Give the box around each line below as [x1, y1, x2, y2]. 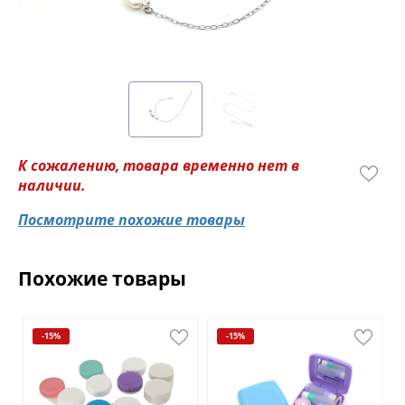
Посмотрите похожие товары [18, 210, 245, 231]
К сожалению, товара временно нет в [18, 155, 299, 176]
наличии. [18, 175, 86, 196]
